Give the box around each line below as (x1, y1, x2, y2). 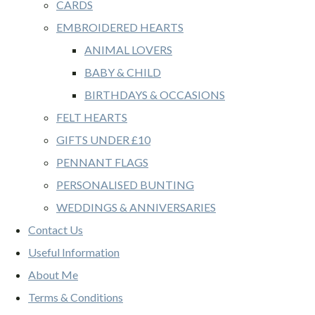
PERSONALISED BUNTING (56, 178, 194, 192)
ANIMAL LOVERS (84, 43, 172, 57)
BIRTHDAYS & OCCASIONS (84, 88, 225, 102)
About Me (28, 268, 78, 282)
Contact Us (28, 223, 83, 237)
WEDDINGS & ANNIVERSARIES (56, 200, 216, 214)
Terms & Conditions (28, 290, 123, 304)
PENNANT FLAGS (56, 155, 148, 169)
